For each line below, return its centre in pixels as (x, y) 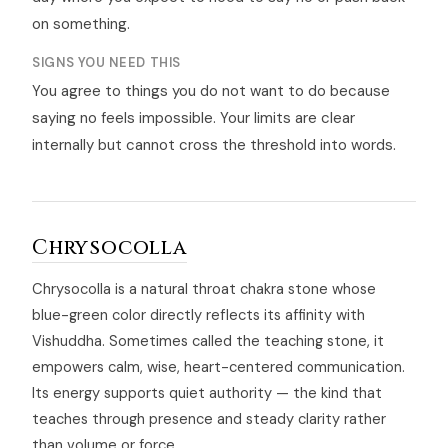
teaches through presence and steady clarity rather (209, 419)
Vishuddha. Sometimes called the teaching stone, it (208, 341)
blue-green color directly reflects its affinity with (198, 315)
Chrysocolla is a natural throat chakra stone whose (204, 289)
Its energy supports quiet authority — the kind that (207, 393)
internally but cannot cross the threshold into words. (214, 145)
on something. (81, 24)
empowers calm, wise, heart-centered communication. (218, 367)
